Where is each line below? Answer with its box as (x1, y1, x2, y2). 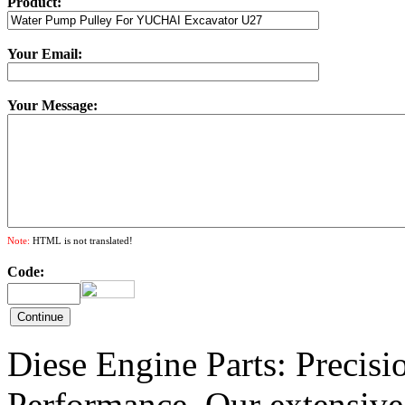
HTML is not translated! (30, 234, 133, 246)
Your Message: (7, 97, 98, 113)
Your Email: (7, 45, 82, 61)
